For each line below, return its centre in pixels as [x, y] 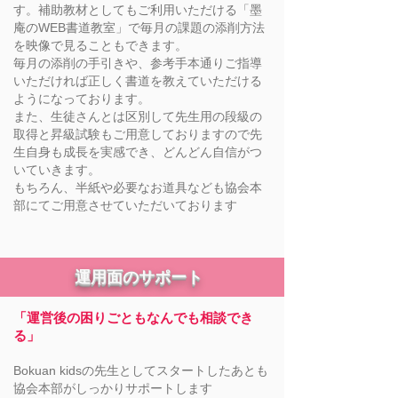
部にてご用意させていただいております [125, 205]
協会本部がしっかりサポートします [113, 388]
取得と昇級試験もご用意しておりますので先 [138, 134]
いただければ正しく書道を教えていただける [138, 81]
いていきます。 [57, 170]
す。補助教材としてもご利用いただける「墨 [138, 10]
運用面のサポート [139, 277]
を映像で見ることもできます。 [100, 45]
